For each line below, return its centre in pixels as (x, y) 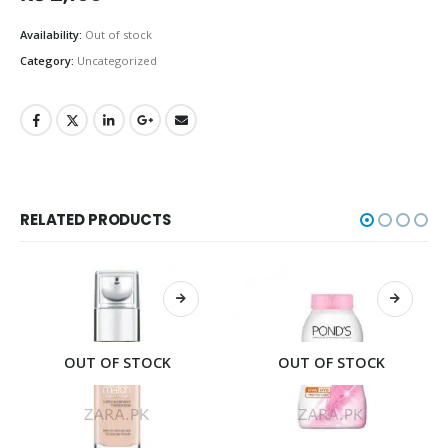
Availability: (52, 34)
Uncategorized (117, 60)
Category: (48, 60)
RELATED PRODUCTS (95, 220)
